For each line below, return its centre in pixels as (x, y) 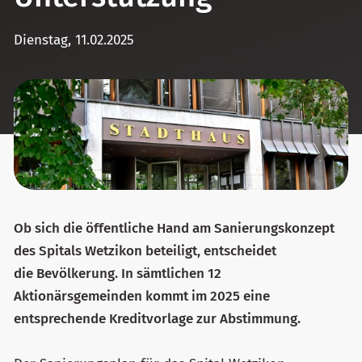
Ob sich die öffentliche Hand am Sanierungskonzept (174, 228)
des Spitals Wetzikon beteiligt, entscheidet (145, 250)
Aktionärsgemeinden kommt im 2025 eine (142, 296)
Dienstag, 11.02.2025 (74, 40)
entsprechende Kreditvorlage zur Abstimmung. (157, 318)
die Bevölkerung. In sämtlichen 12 (118, 273)
